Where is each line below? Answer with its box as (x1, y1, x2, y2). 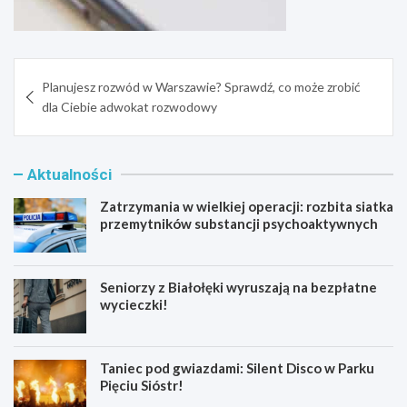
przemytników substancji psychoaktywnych (100, 215, 378, 233)
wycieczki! (100, 296, 168, 313)
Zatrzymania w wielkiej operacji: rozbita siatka (100, 198, 393, 215)
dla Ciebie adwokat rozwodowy (42, 99, 217, 115)
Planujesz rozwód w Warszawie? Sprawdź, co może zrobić (42, 79, 361, 95)
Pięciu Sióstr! (100, 377, 184, 394)
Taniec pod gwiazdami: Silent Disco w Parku (100, 360, 374, 377)
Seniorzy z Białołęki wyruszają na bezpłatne (100, 279, 377, 296)
